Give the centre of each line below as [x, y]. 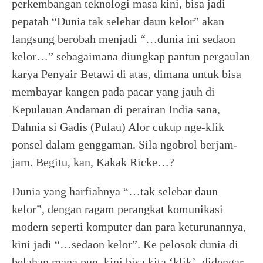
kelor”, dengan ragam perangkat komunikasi [117, 209]
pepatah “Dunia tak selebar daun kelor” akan [118, 21]
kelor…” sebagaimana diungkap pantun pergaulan [131, 56]
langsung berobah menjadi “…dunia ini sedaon [124, 39]
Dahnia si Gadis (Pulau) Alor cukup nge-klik [118, 127]
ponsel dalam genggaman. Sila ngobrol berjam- [125, 144]
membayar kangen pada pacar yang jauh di [113, 92]
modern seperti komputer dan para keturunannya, [129, 227]
